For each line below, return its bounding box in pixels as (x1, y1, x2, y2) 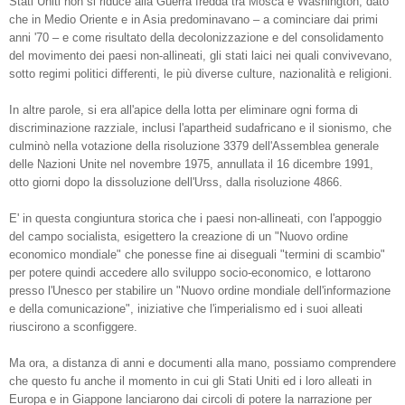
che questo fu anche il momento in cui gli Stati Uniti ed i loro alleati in (9, 374, 372, 389)
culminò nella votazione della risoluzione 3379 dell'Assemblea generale (9, 139, 379, 154)
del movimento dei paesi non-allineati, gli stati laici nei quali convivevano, (9, 49, 392, 63)
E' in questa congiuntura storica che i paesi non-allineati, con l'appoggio (9, 212, 381, 226)
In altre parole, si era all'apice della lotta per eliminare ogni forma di (9, 103, 358, 118)
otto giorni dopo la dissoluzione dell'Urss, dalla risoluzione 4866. (9, 175, 343, 190)
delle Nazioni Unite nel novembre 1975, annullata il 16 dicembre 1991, (9, 157, 373, 172)
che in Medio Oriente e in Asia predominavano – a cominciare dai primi (9, 13, 378, 27)
